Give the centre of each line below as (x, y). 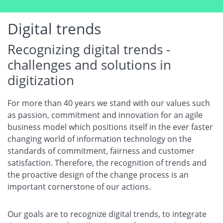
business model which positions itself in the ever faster (110, 127)
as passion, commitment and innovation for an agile (105, 115)
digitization (41, 80)
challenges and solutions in (89, 65)
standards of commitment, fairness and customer (101, 151)
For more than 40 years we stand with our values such (109, 103)
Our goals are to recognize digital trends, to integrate (107, 214)
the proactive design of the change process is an (98, 175)
